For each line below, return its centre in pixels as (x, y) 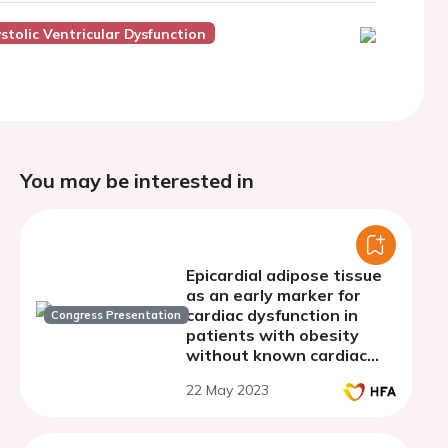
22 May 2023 (227, 390)
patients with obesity (272, 335)
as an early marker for (273, 295)
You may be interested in (137, 180)
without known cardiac (276, 355)
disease (217, 375)
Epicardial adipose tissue (284, 275)
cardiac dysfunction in (272, 315)
